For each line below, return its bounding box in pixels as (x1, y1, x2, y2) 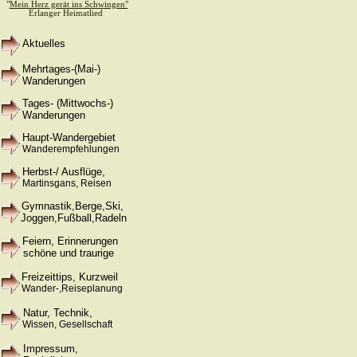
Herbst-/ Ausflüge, (22, 166, 105, 178)
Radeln (95, 212, 127, 224)
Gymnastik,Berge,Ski (22, 200, 120, 212)
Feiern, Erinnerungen (22, 235, 118, 247)
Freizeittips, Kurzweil (22, 271, 118, 283)
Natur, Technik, (20, 307, 92, 319)
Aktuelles (22, 37, 65, 49)
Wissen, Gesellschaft (20, 319, 112, 330)
